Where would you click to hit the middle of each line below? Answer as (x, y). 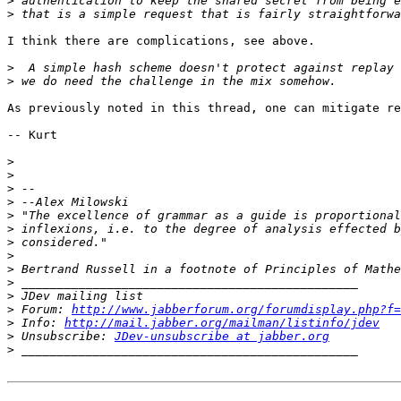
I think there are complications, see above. (161, 41)
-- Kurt (32, 135)
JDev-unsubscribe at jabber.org (222, 337)
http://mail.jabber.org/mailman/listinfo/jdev (222, 323)
